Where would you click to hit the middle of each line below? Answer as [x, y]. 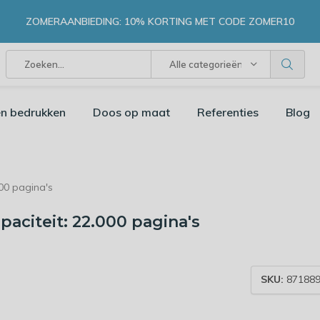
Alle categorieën [206, 64]
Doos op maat [131, 112]
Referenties [228, 112]
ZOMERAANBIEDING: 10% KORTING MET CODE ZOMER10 [160, 21]
